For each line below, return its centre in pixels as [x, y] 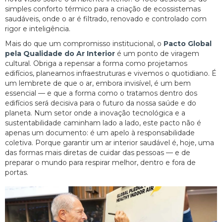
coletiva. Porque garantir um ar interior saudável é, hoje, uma [110, 142]
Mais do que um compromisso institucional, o [84, 43]
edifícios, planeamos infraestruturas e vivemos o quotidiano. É [111, 73]
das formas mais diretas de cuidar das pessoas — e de [98, 152]
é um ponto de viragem [157, 53]
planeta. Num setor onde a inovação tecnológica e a [95, 113]
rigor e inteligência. [38, 28]
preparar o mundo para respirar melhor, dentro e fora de [100, 162]
